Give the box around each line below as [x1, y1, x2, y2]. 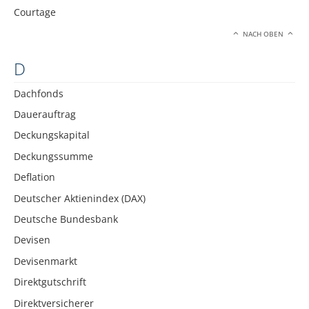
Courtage [14, 5, 56, 19]
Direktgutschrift [14, 275, 86, 289]
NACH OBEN [241, 30, 286, 39]
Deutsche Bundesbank [14, 212, 118, 226]
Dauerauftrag [14, 108, 76, 121]
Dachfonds [14, 86, 63, 100]
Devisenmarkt [14, 254, 77, 268]
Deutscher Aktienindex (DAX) [14, 191, 146, 205]
